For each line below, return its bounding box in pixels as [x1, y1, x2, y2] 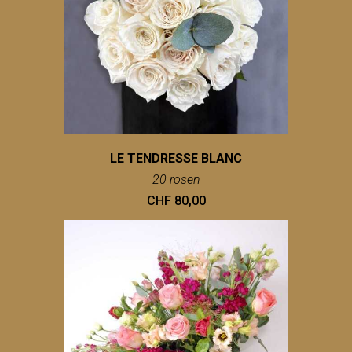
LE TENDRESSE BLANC [110, 151, 242, 167]
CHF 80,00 [146, 193, 206, 209]
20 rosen [152, 172, 200, 188]
